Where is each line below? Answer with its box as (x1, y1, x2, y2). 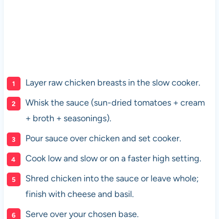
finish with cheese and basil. (25, 189, 134, 200)
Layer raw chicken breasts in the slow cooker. (25, 77, 200, 88)
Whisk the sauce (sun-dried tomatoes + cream (25, 97, 205, 109)
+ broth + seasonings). (25, 113, 111, 124)
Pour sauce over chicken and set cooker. (25, 133, 181, 144)
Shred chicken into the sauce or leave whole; (25, 173, 199, 184)
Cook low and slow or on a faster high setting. (25, 153, 201, 164)
